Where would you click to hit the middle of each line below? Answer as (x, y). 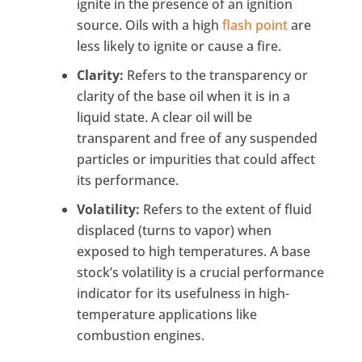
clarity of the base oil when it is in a (183, 97)
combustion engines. (140, 336)
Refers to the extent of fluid (225, 210)
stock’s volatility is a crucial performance (200, 273)
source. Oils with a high (149, 25)
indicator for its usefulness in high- (183, 294)
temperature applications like (166, 315)
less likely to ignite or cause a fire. (179, 46)
